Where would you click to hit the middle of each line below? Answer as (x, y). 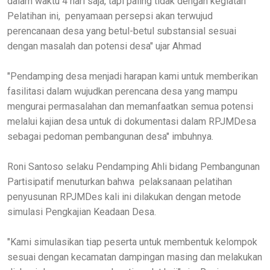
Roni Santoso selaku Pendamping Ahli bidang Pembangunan (133, 166)
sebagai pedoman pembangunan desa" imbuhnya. (110, 136)
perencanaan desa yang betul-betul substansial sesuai (122, 31)
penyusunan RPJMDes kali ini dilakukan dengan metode (124, 196)
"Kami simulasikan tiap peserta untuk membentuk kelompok (132, 242)
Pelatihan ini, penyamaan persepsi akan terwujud (110, 16)
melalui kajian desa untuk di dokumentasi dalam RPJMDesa (132, 121)
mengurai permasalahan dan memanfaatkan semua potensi (130, 106)
